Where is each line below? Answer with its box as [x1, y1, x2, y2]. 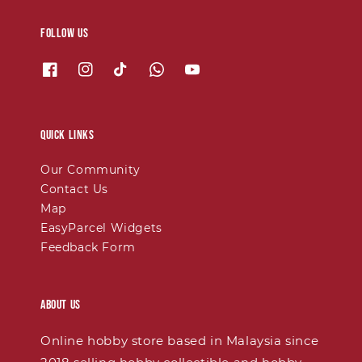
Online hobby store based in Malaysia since [40, 333, 319, 348]
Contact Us [40, 182, 108, 196]
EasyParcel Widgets [40, 221, 162, 235]
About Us [40, 297, 81, 313]
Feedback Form [40, 240, 136, 255]
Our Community [40, 162, 141, 177]
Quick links [40, 128, 95, 143]
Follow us [40, 25, 89, 41]
